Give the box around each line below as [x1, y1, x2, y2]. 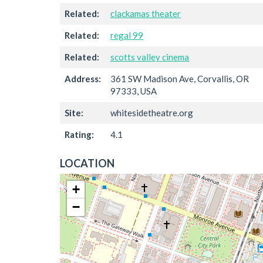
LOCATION [60, 156, 114, 170]
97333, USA [110, 85, 157, 96]
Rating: [65, 129, 94, 140]
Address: [65, 73, 101, 84]
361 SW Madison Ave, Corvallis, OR [110, 73, 249, 84]
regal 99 [110, 29, 143, 41]
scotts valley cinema [110, 51, 189, 62]
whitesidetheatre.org [110, 107, 193, 118]
